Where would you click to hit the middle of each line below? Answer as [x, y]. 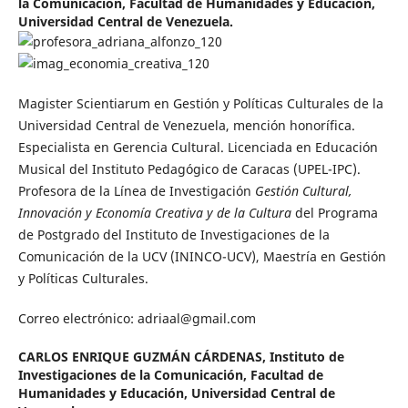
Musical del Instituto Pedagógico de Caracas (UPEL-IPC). [189, 169]
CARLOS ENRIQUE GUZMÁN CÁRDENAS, [143, 357]
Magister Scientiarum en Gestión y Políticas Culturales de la [200, 104]
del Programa [334, 213]
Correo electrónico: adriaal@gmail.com [137, 319]
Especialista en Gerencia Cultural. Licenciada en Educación [198, 148]
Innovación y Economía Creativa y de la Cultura [154, 213]
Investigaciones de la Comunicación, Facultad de [170, 375]
